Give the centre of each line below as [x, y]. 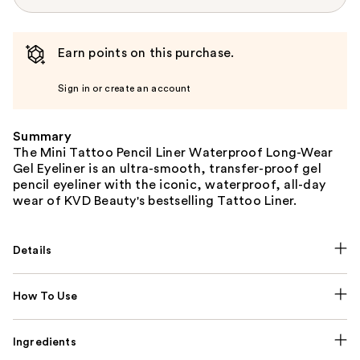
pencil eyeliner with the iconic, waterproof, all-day [169, 184]
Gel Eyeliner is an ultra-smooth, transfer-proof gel [167, 168]
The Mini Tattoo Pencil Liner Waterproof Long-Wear [173, 152]
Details [33, 250]
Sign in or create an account [125, 88]
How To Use [45, 296]
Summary [42, 136]
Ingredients [45, 342]
